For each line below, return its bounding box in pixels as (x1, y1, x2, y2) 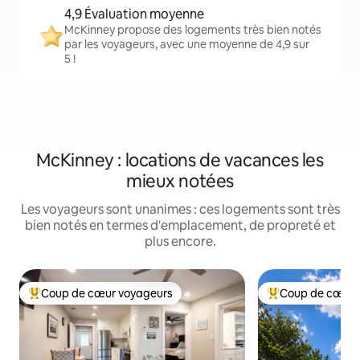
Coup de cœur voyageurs (41, 286, 173, 301)
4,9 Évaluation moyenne (64, 6, 204, 23)
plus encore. (144, 233, 216, 251)
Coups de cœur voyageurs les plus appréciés (28, 292, 262, 308)
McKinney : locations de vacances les (36, 149, 324, 173)
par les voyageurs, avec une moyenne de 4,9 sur (64, 37, 309, 52)
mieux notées (126, 170, 234, 194)
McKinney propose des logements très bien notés (64, 22, 321, 38)
